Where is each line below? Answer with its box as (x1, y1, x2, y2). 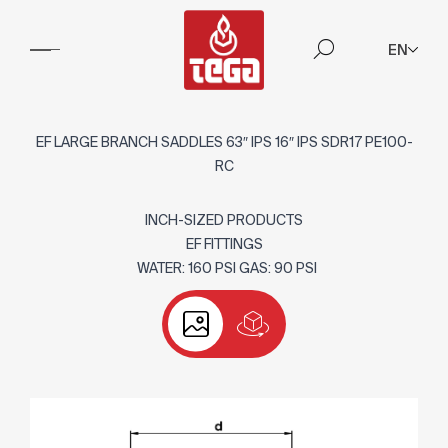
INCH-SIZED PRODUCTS (145, 212, 303, 228)
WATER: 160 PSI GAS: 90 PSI (131, 260, 317, 276)
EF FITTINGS (185, 236, 263, 252)
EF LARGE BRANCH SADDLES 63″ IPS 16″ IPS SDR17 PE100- (35, 134, 413, 150)
